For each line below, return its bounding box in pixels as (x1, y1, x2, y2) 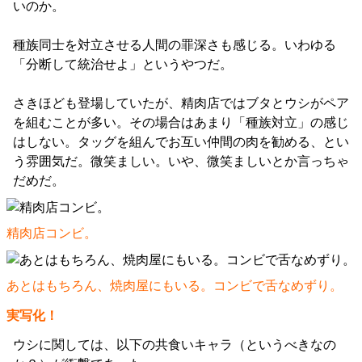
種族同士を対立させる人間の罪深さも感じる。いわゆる (13, 38, 336, 53)
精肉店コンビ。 (6, 226, 97, 241)
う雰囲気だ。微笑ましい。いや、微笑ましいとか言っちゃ (13, 154, 349, 169)
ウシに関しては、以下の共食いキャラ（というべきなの (13, 338, 336, 352)
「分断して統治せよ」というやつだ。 (13, 57, 233, 72)
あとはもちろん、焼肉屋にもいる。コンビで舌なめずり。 (6, 279, 343, 293)
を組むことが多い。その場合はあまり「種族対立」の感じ (13, 116, 349, 130)
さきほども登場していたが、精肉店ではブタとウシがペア (13, 96, 349, 111)
